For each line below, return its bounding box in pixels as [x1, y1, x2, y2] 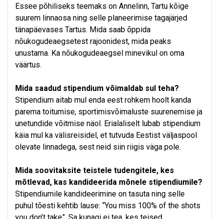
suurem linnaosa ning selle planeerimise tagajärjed [15, 13, 187, 23]
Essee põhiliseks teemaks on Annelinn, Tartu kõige [15, 1, 189, 11]
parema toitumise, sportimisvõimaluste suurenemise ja [15, 107, 202, 117]
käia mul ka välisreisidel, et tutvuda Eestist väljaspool [15, 131, 197, 140]
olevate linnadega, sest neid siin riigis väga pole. [15, 142, 183, 152]
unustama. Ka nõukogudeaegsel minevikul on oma [15, 48, 184, 58]
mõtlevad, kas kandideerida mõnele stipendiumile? [15, 177, 202, 187]
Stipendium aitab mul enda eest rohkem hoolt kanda [15, 95, 191, 105]
